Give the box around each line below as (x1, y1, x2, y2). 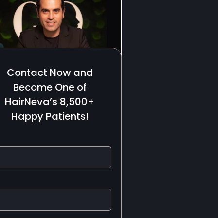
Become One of (13, 80, 87, 94)
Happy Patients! (11, 109, 89, 123)
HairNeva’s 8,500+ (5, 94, 95, 109)
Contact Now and (6, 65, 93, 79)
